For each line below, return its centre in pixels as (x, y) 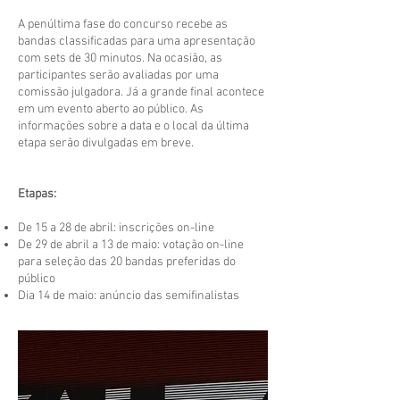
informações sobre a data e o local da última (133, 126)
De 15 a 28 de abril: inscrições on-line (116, 228)
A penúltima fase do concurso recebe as (123, 25)
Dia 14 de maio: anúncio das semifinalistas (129, 296)
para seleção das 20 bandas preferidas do (127, 262)
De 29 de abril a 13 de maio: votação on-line (131, 245)
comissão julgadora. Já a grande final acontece (141, 92)
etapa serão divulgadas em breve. (106, 143)
